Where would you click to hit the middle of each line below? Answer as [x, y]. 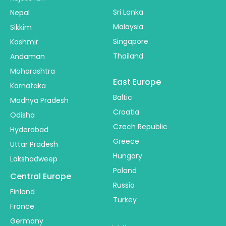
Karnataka [28, 86]
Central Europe [41, 177]
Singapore [131, 42]
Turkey [125, 200]
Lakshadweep [34, 159]
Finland [22, 192]
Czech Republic [140, 127]
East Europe [137, 82]
